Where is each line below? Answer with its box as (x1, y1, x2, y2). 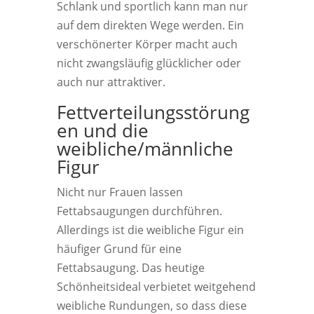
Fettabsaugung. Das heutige (56, 260, 205, 275)
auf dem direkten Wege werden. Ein (56, 18, 244, 33)
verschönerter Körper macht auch (56, 36, 238, 52)
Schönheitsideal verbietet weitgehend (56, 279, 256, 294)
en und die (56, 118, 149, 143)
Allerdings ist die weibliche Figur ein (56, 222, 244, 238)
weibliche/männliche (56, 136, 233, 161)
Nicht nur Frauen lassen (56, 184, 183, 200)
